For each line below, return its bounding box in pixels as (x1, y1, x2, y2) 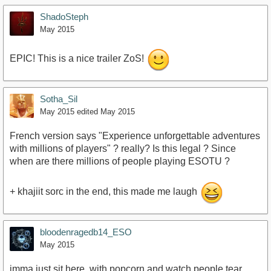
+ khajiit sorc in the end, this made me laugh (10, 186, 200, 197)
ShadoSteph (40, 11, 88, 22)
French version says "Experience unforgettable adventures (10, 130, 260, 141)
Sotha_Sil (40, 93, 77, 104)
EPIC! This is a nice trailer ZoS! (10, 53, 146, 64)
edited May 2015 (77, 106, 135, 116)
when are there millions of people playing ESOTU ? (10, 155, 230, 166)
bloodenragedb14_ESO (40, 226, 132, 237)
